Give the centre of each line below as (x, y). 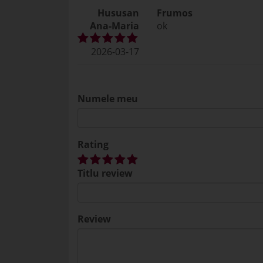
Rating (93, 144)
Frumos (175, 13)
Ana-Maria (114, 26)
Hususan (118, 13)
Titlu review (105, 173)
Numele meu (108, 99)
